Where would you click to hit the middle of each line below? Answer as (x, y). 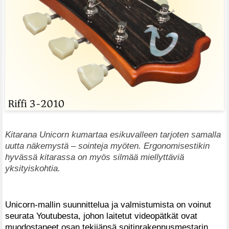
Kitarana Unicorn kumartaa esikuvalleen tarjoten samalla (113, 134)
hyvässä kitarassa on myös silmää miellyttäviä (95, 157)
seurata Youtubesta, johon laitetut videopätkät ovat (101, 216)
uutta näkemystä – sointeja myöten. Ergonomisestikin (107, 145)
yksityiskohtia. (33, 168)
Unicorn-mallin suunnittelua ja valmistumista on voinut (108, 205)
